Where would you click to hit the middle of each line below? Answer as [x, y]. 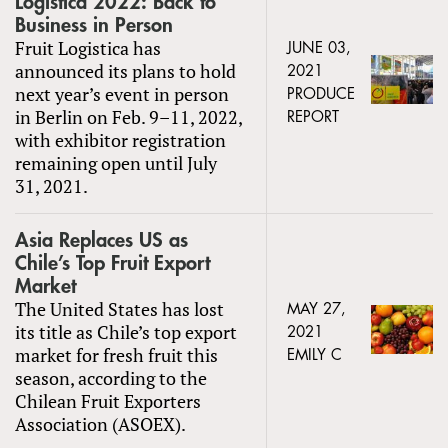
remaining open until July [116, 162]
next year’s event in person [122, 93]
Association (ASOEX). [100, 423]
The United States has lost [119, 308]
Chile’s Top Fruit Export [112, 263]
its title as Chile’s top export [126, 331]
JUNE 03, [319, 48]
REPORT [313, 117]
